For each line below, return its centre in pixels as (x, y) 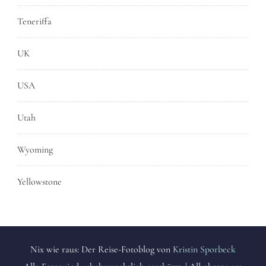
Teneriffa (34, 22)
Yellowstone (39, 182)
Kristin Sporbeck (204, 250)
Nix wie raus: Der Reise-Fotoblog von (102, 250)
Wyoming (35, 150)
